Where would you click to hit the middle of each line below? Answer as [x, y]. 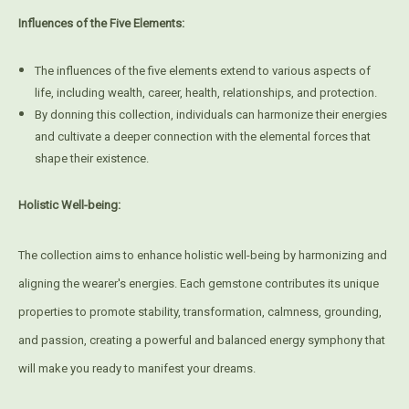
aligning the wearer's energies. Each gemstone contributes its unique [199, 284]
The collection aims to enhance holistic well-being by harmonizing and [203, 256]
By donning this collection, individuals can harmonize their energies [211, 115]
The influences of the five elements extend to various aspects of [203, 71]
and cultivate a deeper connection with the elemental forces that [203, 137]
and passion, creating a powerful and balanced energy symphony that [202, 341]
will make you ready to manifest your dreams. [137, 369]
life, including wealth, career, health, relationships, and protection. [206, 93]
